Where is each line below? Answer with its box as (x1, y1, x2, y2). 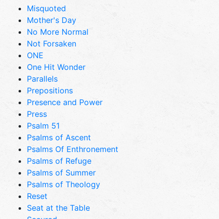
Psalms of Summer (27, 167, 96, 177)
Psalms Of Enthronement (27, 144, 118, 154)
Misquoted (27, 3, 66, 13)
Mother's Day (27, 15, 76, 25)
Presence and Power (27, 97, 103, 107)
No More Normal (27, 26, 88, 37)
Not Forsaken (27, 38, 76, 48)
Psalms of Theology (27, 179, 100, 189)
